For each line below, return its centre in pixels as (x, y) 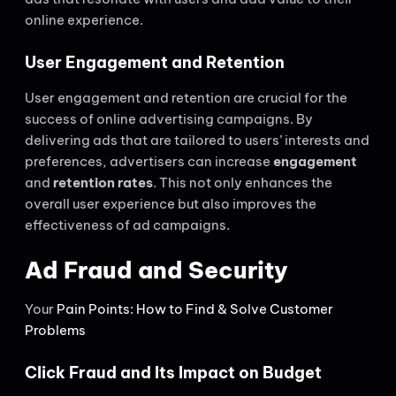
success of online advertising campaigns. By (169, 118)
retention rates (103, 182)
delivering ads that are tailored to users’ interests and (197, 140)
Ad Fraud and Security (156, 270)
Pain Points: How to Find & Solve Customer (195, 309)
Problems (55, 331)
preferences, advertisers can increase (149, 161)
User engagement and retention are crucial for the (186, 97)
